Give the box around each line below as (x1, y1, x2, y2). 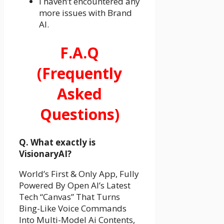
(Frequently (37, 62, 122, 83)
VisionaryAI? (19, 148, 73, 160)
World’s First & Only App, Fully (19, 168, 139, 180)
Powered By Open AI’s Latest (19, 179, 130, 191)
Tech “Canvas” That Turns (19, 191, 120, 203)
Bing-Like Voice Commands (19, 202, 126, 214)
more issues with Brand (39, 6, 132, 18)
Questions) (39, 103, 119, 124)
